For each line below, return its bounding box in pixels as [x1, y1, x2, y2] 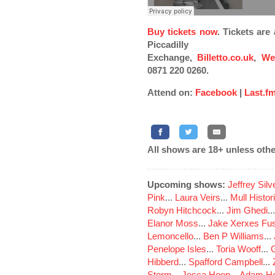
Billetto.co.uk [197, 52, 254, 63]
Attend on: [147, 87, 195, 98]
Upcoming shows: [147, 179, 225, 190]
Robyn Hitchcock [147, 205, 217, 215]
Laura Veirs [175, 192, 220, 203]
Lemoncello [147, 231, 193, 241]
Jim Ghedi [227, 205, 268, 215]
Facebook [195, 87, 237, 98]
